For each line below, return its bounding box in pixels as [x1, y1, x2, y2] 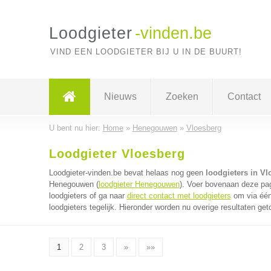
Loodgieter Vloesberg [48, 147, 185, 160]
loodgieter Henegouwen [98, 180, 180, 189]
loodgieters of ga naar [48, 191, 127, 200]
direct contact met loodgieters [126, 191, 231, 200]
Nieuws [103, 91, 137, 102]
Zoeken [165, 91, 198, 102]
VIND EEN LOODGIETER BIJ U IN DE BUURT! [50, 47, 242, 56]
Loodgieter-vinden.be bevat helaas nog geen [48, 168, 206, 177]
